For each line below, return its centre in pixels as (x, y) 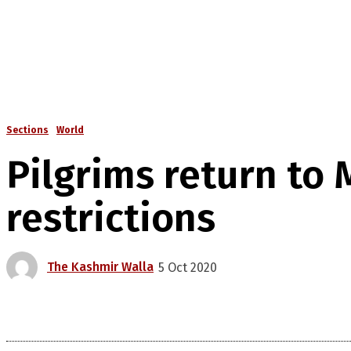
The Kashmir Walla (100, 267)
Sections (27, 130)
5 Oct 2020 (188, 267)
